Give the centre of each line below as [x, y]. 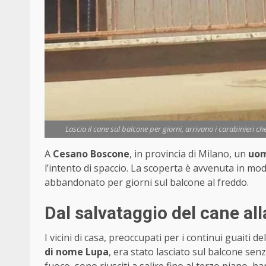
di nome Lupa [77, 252]
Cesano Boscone [91, 154]
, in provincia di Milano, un [189, 154]
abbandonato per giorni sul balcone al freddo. [147, 183]
